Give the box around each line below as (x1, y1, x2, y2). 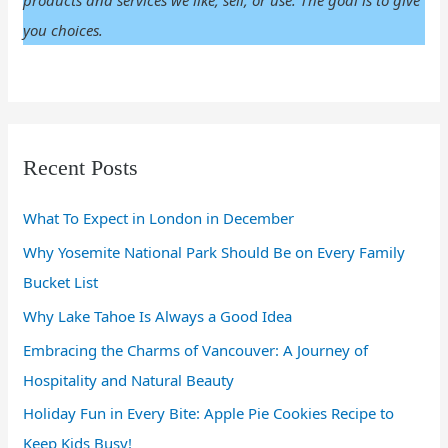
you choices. (23, 20, 104, 41)
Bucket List (23, 272, 99, 293)
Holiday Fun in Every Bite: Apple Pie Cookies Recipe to (23, 403, 395, 424)
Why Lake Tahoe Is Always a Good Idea (23, 305, 293, 326)
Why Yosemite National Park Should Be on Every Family (23, 242, 406, 263)
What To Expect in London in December (23, 208, 295, 229)
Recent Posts (23, 155, 139, 181)
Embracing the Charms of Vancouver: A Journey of (23, 339, 369, 360)
